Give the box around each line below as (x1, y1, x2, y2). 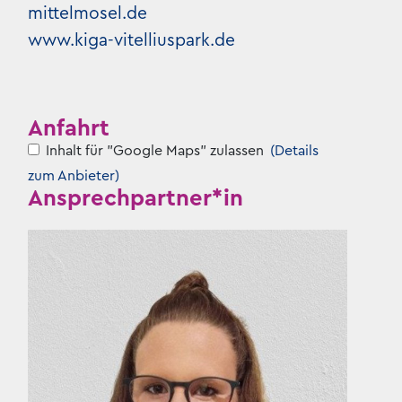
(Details (270, 144, 319, 158)
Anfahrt (28, 117, 110, 140)
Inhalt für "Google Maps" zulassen (46, 144, 265, 158)
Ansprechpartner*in (28, 187, 244, 210)
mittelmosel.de (28, 4, 148, 22)
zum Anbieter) (28, 169, 120, 183)
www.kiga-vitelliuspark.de (28, 31, 236, 49)
